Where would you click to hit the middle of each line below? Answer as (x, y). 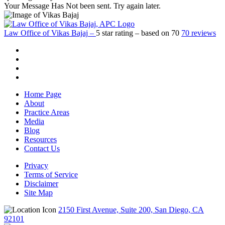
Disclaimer (41, 184)
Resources (40, 140)
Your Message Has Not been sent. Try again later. (82, 6)
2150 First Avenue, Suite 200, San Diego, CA (131, 210)
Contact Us (42, 149)
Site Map (38, 193)
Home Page (43, 94)
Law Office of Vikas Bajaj (46, 33)
